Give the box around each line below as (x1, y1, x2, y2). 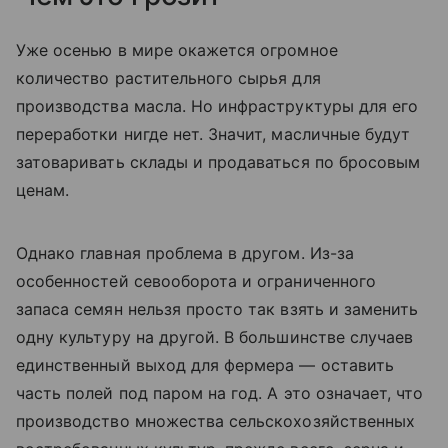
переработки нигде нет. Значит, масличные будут (16, 124, 411, 144)
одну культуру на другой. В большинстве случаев (16, 327, 414, 347)
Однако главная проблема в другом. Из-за (16, 243, 354, 263)
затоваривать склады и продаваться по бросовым (16, 152, 421, 172)
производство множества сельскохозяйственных (16, 411, 416, 431)
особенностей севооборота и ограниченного (16, 271, 376, 291)
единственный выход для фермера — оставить (16, 355, 394, 375)
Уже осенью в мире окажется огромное (16, 40, 338, 60)
